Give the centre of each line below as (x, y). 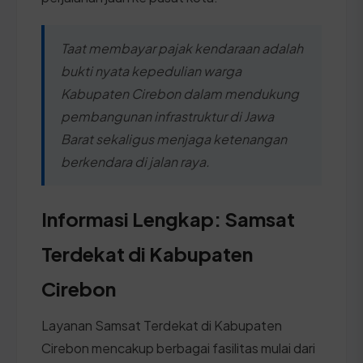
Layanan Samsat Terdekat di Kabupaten (162, 325)
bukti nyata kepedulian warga (151, 70)
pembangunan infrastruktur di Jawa (167, 116)
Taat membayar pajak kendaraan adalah (182, 48)
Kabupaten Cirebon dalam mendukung (180, 93)
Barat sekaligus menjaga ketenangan (174, 139)
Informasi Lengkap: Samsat (168, 218)
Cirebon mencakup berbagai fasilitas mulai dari (178, 348)
